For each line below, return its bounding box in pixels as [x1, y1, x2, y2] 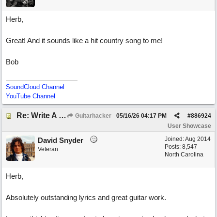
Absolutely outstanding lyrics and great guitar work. [6, 193, 166, 201]
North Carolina [165, 151, 203, 158]
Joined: [165, 136, 185, 142]
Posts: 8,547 [165, 143, 197, 150]
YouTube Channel [6, 93, 55, 100]
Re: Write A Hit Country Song [59, 111, 66, 120]
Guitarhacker [74, 112, 111, 119]
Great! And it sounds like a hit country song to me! [6, 36, 163, 45]
